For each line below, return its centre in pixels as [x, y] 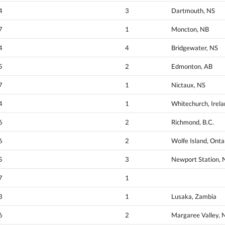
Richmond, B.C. [193, 122]
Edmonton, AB [192, 67]
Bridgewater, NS [195, 48]
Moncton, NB [190, 29]
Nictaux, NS [188, 85]
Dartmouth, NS [193, 11]
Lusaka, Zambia [194, 197]
